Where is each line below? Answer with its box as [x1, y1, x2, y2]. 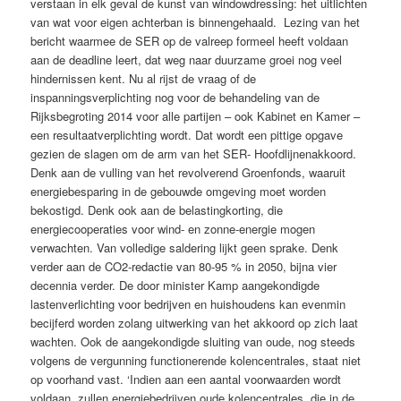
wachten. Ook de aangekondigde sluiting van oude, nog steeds [30, 333, 356, 351]
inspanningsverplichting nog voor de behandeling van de [30, 89, 320, 107]
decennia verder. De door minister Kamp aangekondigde [30, 277, 320, 294]
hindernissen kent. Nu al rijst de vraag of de [30, 70, 257, 88]
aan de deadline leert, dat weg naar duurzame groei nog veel [30, 51, 343, 69]
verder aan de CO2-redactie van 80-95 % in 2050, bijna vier [30, 258, 337, 276]
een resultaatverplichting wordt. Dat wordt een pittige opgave [30, 126, 344, 144]
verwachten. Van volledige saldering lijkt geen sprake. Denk [30, 239, 339, 257]
